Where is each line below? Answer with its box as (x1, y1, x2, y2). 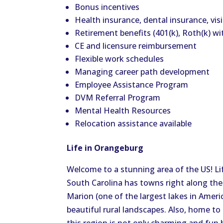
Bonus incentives (75, 1, 140, 13)
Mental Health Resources (75, 105, 171, 116)
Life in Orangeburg (67, 142, 144, 154)
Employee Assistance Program (75, 79, 189, 91)
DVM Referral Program (75, 92, 161, 104)
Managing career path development (75, 66, 210, 78)
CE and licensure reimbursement (75, 40, 197, 52)
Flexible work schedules (75, 53, 164, 65)
